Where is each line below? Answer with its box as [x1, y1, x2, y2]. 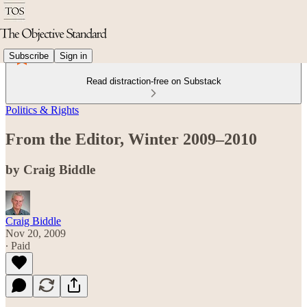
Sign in [60, 50, 87, 61]
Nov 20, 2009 [5, 227, 66, 239]
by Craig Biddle [5, 162, 95, 177]
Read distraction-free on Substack [86, 76, 221, 86]
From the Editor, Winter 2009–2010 [5, 130, 257, 148]
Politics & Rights [5, 104, 79, 116]
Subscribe [9, 50, 49, 61]
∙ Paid [5, 239, 30, 251]
